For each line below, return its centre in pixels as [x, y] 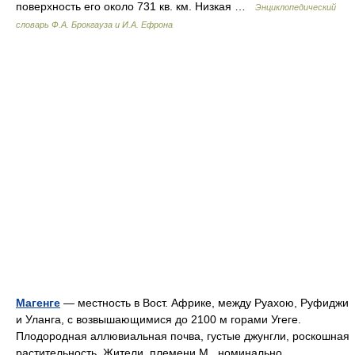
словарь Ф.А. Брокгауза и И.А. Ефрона [94, 25]
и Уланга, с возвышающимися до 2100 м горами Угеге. [158, 319]
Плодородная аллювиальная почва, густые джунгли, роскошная [183, 336]
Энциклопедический [296, 7]
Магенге [38, 303]
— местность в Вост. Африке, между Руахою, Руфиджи [204, 303]
